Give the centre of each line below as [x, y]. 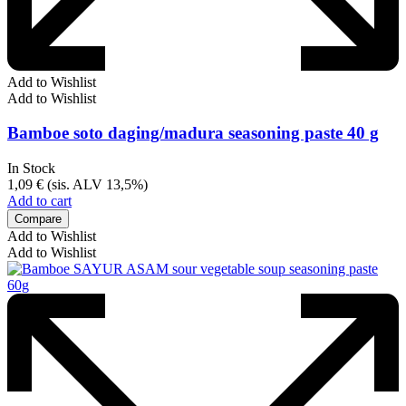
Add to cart [39, 201]
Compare [38, 219]
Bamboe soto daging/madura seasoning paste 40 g [193, 133]
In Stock [31, 169]
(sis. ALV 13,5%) [96, 185]
